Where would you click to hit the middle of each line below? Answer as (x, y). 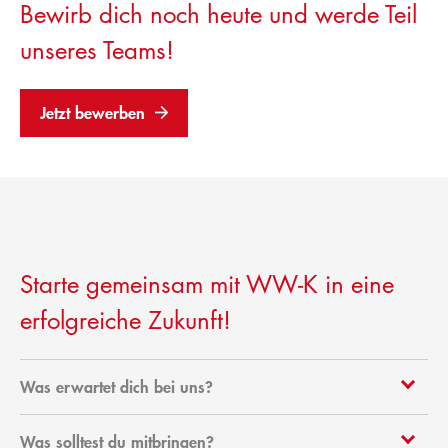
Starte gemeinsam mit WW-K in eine (207, 285)
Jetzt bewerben (92, 113)
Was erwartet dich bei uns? (116, 387)
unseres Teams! (97, 51)
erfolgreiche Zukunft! (125, 321)
